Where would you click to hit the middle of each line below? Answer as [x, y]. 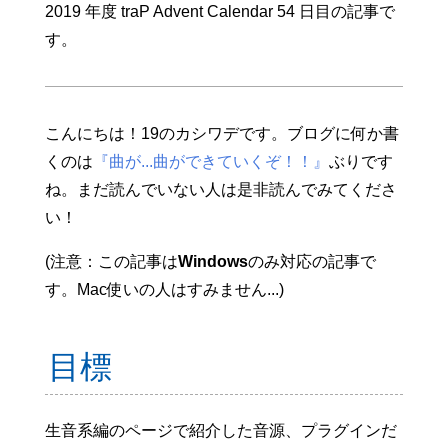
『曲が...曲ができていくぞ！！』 [210, 161]
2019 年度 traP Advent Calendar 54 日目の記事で [219, 11]
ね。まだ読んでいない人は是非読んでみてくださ [220, 189]
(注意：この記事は [111, 261]
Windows [212, 261]
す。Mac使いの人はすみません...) [164, 289]
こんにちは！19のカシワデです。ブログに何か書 [221, 133]
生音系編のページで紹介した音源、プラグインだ [220, 430]
